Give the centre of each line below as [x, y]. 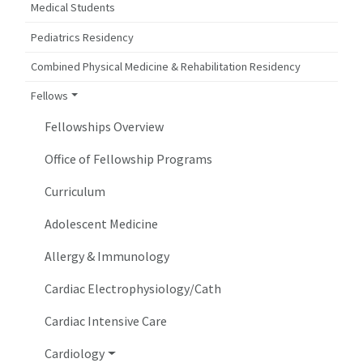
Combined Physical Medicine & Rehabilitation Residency [166, 66]
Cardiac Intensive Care [106, 321]
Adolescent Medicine [102, 224]
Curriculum [75, 192]
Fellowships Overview [105, 127]
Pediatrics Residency [83, 37]
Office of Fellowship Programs [129, 159]
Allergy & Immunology [107, 256]
